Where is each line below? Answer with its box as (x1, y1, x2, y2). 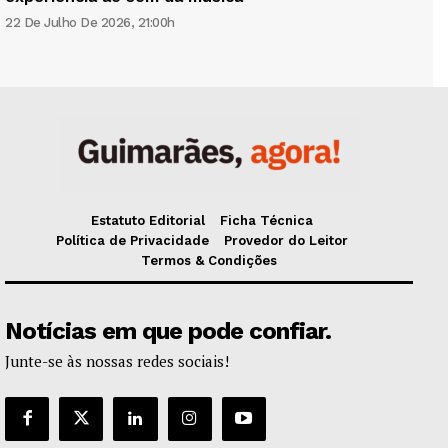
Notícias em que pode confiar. (5, 316, 331, 345)
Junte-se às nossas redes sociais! (5, 350, 229, 371)
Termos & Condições (141, 252, 277, 268)
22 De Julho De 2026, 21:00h (5, 14, 175, 30)
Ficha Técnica (219, 212, 313, 228)
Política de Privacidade (55, 232, 209, 248)
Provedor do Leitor (223, 232, 348, 248)
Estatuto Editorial (90, 212, 205, 228)
